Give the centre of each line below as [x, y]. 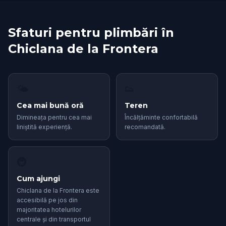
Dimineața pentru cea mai [54, 117]
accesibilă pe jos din [47, 200]
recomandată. [145, 127]
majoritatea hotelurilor [49, 210]
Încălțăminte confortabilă [161, 117]
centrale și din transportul [54, 219]
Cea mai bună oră [50, 105]
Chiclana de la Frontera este [58, 190]
